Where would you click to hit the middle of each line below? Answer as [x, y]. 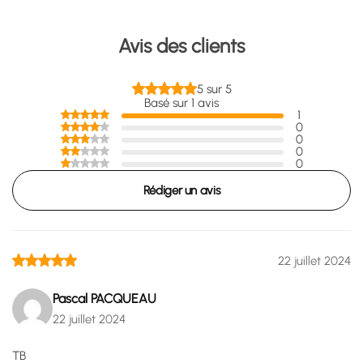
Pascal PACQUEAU [105, 299]
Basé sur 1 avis [181, 103]
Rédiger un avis [181, 190]
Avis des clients [181, 46]
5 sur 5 [214, 89]
